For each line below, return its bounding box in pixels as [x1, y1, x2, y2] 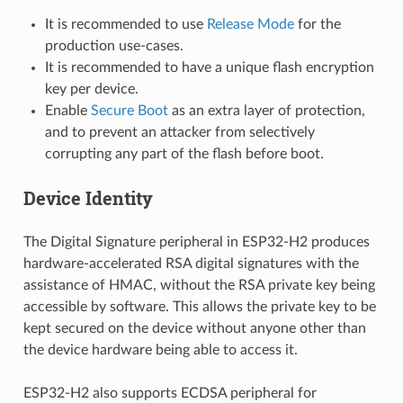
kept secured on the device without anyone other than [22, 320, 366, 336]
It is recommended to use [44, 16, 207, 31]
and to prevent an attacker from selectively [44, 124, 315, 139]
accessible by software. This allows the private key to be [22, 299, 376, 314]
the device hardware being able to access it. [22, 342, 298, 357]
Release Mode [206, 16, 294, 31]
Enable [44, 103, 91, 118]
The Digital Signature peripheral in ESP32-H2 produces [22, 234, 370, 249]
